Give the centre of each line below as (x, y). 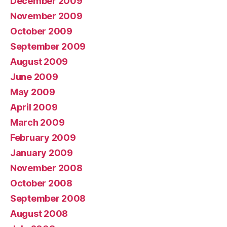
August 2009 (39, 61)
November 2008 (46, 168)
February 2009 (43, 137)
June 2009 (34, 77)
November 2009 (46, 16)
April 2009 (34, 107)
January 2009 (42, 153)
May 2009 (33, 92)
